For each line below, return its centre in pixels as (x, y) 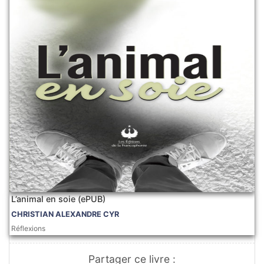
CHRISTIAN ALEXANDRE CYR (65, 214)
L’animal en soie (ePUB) (59, 199)
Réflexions (29, 229)
